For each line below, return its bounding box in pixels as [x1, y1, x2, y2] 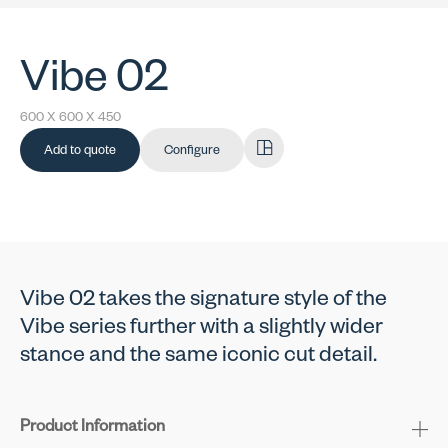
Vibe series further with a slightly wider [20, 318, 383, 342]
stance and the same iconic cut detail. [20, 346, 377, 370]
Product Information [20, 420, 165, 438]
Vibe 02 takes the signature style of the [20, 290, 387, 314]
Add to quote [44, 144, 116, 159]
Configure [164, 144, 220, 159]
